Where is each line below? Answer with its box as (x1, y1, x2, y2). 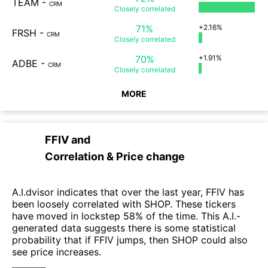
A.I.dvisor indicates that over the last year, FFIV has (12, 186, 244, 199)
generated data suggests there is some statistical (12, 222, 236, 234)
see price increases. (12, 246, 101, 258)
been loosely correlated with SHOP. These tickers (12, 198, 236, 211)
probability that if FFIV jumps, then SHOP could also (12, 234, 248, 246)
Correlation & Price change (45, 150, 185, 163)
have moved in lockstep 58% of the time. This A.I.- (12, 210, 240, 223)
